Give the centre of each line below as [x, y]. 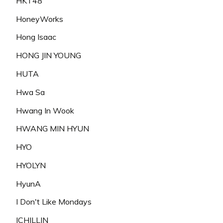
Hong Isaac [36, 37]
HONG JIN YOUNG [49, 56]
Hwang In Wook [45, 110]
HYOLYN [31, 165]
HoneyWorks [40, 19]
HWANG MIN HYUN [53, 129]
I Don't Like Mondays [54, 202]
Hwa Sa [30, 92]
